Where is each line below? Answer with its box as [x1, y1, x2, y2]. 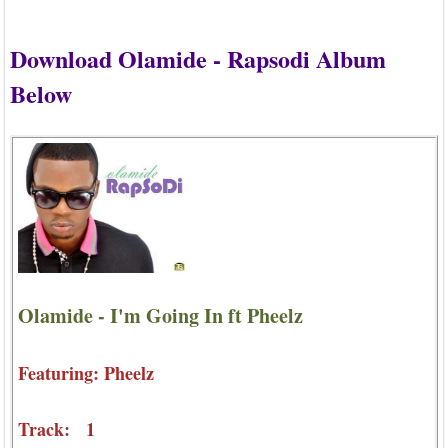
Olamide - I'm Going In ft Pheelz [18, 300, 303, 330]
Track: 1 [18, 416, 95, 443]
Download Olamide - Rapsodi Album [10, 40, 386, 76]
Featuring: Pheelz [18, 360, 154, 387]
